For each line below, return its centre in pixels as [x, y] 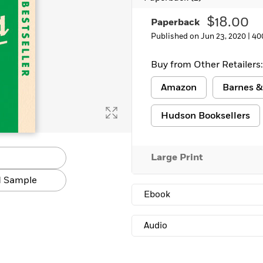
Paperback [175, 22]
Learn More [43, 9]
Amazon [179, 87]
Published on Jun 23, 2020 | [201, 36]
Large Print [177, 157]
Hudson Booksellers [205, 116]
